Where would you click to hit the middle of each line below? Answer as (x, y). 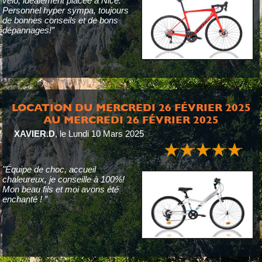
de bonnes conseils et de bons (60, 20)
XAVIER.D (34, 134)
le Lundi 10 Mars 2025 (101, 134)
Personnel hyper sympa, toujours (65, 10)
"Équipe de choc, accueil (49, 169)
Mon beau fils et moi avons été (60, 189)
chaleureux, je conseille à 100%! (63, 179)
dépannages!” (28, 30)
